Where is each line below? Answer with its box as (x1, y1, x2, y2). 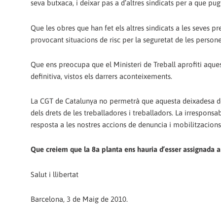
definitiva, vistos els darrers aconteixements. (31, 72, 172, 80)
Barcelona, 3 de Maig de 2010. (31, 194, 128, 203)
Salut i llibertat (31, 170, 78, 179)
